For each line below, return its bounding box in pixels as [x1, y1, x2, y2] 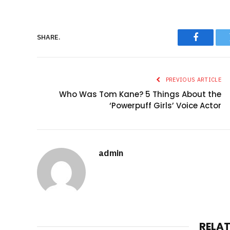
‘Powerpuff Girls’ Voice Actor [109, 100, 221, 111]
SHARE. [37, 33, 60, 42]
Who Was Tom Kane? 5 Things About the [59, 88, 221, 100]
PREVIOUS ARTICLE [164, 75, 221, 83]
